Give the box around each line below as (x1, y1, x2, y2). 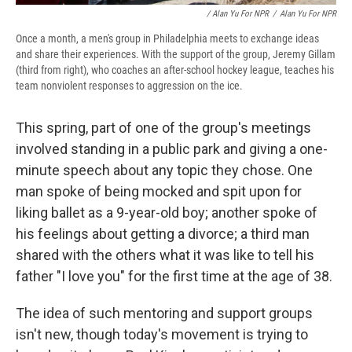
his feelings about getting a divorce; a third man (16, 225, 310, 243)
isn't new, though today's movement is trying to (16, 326, 308, 343)
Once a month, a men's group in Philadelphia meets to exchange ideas (16, 32, 319, 46)
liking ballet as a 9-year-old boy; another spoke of (16, 204, 317, 222)
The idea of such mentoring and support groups (16, 305, 313, 322)
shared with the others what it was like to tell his (16, 247, 314, 264)
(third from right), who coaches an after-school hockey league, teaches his (16, 64, 334, 77)
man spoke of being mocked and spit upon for (16, 183, 302, 200)
